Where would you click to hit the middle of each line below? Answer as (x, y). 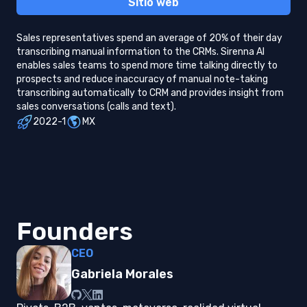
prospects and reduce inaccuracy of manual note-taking (142, 79)
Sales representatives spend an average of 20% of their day (149, 38)
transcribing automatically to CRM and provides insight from (150, 93)
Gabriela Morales (122, 274)
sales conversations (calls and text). (96, 107)
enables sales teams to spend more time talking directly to (147, 65)
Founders (75, 231)
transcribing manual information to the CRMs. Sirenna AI (140, 52)
